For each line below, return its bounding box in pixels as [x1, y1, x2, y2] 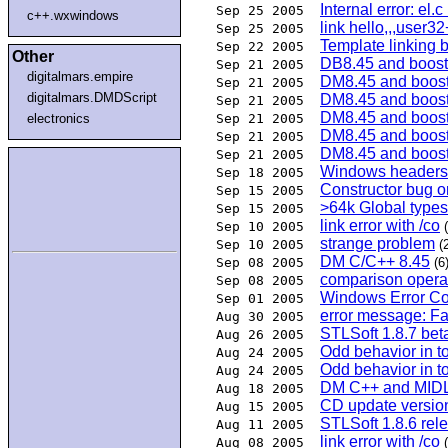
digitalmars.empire [27, 68, 134, 84]
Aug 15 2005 [216, 399, 304, 415]
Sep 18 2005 [216, 165, 304, 181]
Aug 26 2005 [216, 327, 304, 343]
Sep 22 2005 [216, 39, 304, 55]
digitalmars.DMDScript [27, 89, 158, 105]
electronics [27, 110, 91, 126]
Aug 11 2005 [216, 417, 304, 433]
